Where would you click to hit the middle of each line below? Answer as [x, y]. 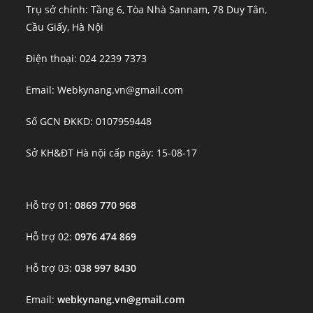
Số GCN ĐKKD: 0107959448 [89, 121]
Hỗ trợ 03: [51, 268]
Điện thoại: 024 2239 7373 [87, 58]
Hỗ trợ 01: [51, 205]
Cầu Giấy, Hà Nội [65, 27]
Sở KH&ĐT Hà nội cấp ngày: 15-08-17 [112, 152]
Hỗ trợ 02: [51, 236]
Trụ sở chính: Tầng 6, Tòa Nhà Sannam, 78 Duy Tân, [147, 9]
